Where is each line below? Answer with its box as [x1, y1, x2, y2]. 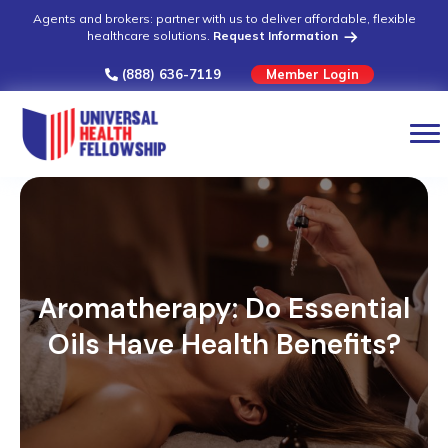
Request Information [213, 28, 341, 43]
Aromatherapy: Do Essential [38, 290, 410, 328]
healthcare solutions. [87, 28, 213, 43]
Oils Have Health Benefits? [47, 326, 401, 364]
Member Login [265, 65, 359, 82]
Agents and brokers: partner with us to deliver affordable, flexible [32, 11, 416, 26]
